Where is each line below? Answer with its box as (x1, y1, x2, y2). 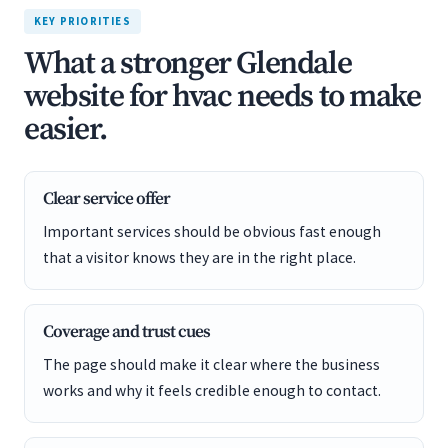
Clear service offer (43, 188, 170, 210)
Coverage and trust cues (43, 321, 210, 343)
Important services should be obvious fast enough (43, 222, 381, 241)
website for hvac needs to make (24, 77, 421, 117)
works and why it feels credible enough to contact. (43, 381, 381, 400)
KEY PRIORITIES (34, 14, 131, 28)
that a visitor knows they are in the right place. (43, 248, 356, 267)
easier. (24, 110, 107, 150)
